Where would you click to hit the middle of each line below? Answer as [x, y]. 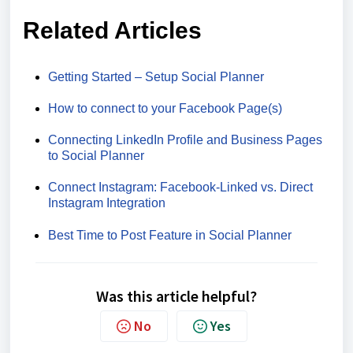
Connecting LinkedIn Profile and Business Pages [185, 140]
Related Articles [112, 31]
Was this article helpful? [176, 296]
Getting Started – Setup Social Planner [158, 77]
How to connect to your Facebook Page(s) [165, 109]
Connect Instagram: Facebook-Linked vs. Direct [180, 188]
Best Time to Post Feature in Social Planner [170, 236]
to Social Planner [96, 156]
